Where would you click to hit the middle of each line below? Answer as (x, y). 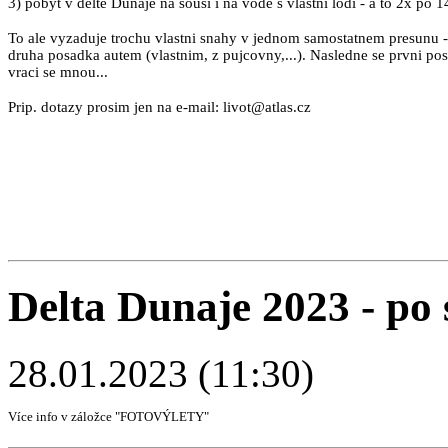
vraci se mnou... (58, 72)
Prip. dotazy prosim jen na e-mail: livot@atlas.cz (159, 107)
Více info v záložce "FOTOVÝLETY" (108, 417)
